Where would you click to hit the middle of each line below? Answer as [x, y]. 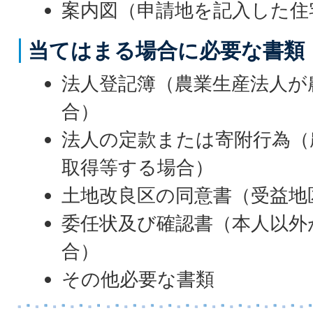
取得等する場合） [138, 167]
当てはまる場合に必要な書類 [166, 50]
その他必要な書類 [138, 279]
